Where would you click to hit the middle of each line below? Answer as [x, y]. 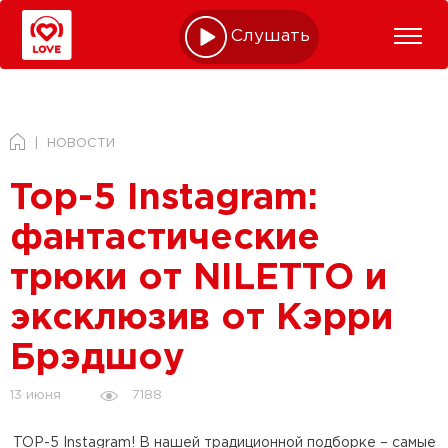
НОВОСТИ [81, 143]
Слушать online [299, 36]
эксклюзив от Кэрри [201, 319]
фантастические [165, 239]
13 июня [35, 395]
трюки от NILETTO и [198, 279]
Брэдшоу [97, 359]
